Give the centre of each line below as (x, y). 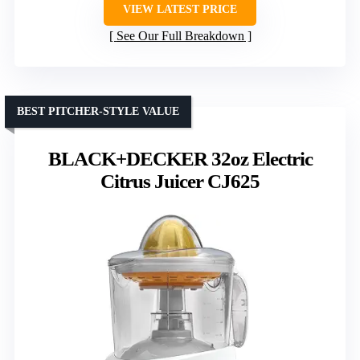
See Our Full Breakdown (180, 35)
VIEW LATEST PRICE (180, 9)
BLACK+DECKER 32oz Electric (180, 158)
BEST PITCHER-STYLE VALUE (98, 111)
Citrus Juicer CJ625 (180, 181)
